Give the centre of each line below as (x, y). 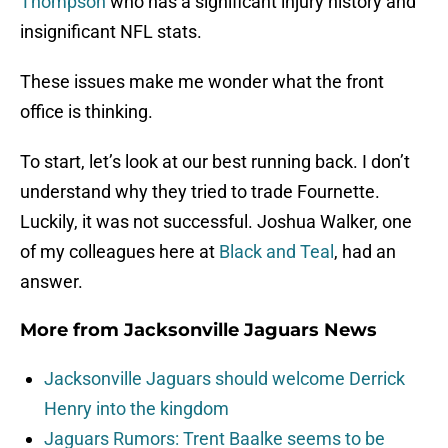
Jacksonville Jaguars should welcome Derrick (224, 379)
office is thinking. (86, 112)
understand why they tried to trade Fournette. (200, 192)
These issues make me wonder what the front (202, 82)
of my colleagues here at (119, 252)
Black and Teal (276, 252)
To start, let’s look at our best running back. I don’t (215, 162)
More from (72, 330)
